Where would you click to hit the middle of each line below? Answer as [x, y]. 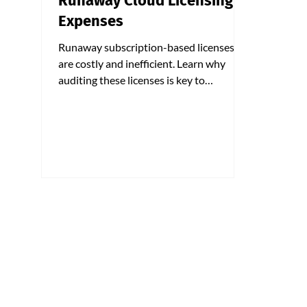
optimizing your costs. [110, 96]
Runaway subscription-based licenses [147, 47]
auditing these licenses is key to [132, 79]
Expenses [91, 21]
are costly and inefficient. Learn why [118, 63]
